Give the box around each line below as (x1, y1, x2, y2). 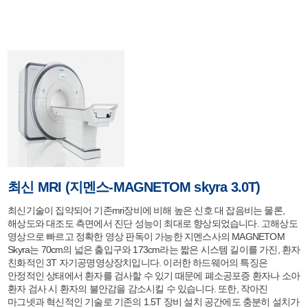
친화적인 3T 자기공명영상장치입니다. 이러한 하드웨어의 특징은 (8, 257, 268, 268)
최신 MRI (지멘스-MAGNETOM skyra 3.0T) (8, 179, 261, 195)
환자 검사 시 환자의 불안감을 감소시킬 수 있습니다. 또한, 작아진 (8, 283, 268, 294)
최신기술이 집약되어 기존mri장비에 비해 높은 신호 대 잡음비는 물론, (8, 205, 285, 216)
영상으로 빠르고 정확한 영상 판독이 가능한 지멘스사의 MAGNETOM (8, 231, 285, 242)
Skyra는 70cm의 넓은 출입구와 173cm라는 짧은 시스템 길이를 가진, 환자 (8, 244, 300, 255)
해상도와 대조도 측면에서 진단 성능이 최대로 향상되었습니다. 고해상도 (8, 218, 298, 229)
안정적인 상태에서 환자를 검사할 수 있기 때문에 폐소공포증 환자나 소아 (8, 270, 300, 281)
